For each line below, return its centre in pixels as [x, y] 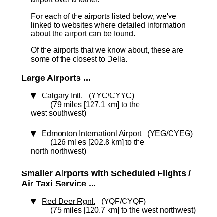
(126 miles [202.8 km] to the [97, 142]
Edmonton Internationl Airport [92, 133]
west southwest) [59, 113]
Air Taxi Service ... [59, 184]
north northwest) [59, 151]
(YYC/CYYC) [108, 96]
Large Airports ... [56, 78]
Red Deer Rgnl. [69, 201]
